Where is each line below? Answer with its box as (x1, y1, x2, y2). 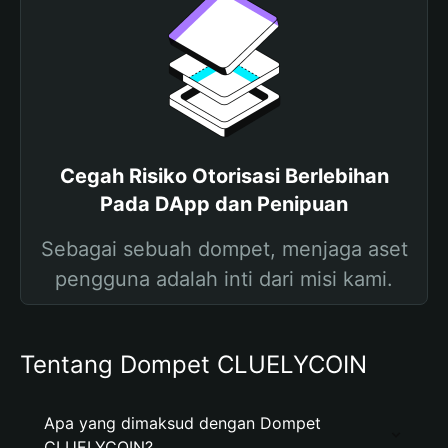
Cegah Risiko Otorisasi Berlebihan (59, 164, 389, 188)
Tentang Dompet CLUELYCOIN (20, 350, 367, 379)
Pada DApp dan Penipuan (100, 192, 348, 216)
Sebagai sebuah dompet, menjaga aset (40, 237, 408, 261)
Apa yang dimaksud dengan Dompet (44, 413, 321, 433)
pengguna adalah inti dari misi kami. (55, 267, 393, 291)
